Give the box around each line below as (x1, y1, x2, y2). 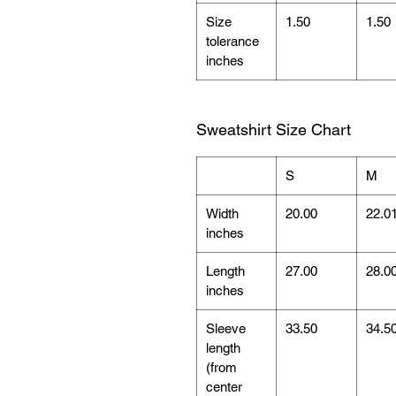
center (206, 378, 242, 394)
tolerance (206, 33, 259, 49)
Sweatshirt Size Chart (196, 119, 351, 139)
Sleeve (206, 320, 246, 336)
